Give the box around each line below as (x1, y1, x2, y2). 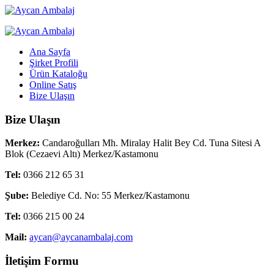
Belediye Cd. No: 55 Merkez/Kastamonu (29, 190, 190, 201)
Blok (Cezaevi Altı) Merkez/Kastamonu (5, 149, 158, 160)
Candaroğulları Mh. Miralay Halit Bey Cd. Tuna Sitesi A (40, 138, 261, 149)
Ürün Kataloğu (29, 68, 87, 79)
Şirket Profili (29, 57, 78, 68)
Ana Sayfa (29, 46, 70, 57)
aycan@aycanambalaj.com (29, 232, 133, 243)
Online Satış (29, 80, 76, 90)
